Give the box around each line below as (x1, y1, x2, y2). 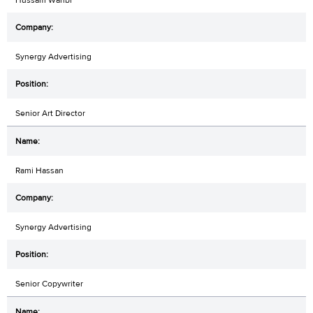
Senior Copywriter (15, 278, 83, 290)
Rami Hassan (15, 165, 64, 177)
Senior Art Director (15, 108, 85, 119)
